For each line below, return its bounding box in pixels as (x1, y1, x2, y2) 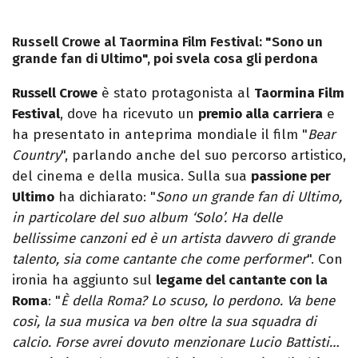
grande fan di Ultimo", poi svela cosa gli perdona (12, 50, 318, 68)
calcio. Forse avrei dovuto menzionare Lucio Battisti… (12, 334, 340, 352)
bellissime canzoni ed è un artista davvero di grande (12, 230, 335, 248)
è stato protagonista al (97, 85, 254, 102)
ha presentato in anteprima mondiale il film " (12, 126, 308, 144)
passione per (251, 168, 331, 185)
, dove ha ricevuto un (60, 105, 198, 123)
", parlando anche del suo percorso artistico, (61, 147, 346, 165)
